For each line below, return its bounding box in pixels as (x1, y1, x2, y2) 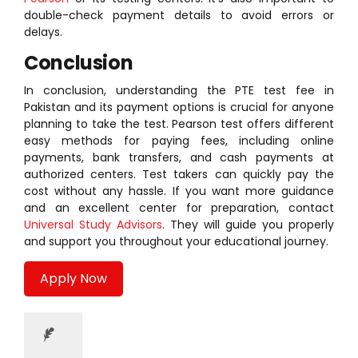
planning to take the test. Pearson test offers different (24, 115, 334, 132)
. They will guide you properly (162, 216, 334, 233)
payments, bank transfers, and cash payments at (24, 149, 334, 165)
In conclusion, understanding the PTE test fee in (24, 82, 334, 98)
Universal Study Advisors (24, 216, 162, 233)
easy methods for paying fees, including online (24, 132, 334, 149)
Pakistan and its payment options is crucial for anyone (24, 98, 334, 115)
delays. (24, 24, 62, 41)
